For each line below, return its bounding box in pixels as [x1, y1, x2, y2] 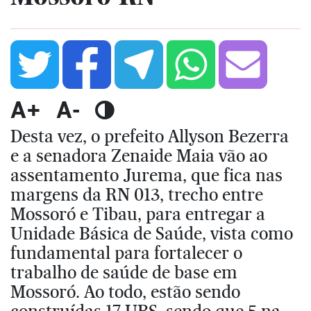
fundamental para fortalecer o [10, 242, 242, 263]
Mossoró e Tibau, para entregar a [10, 203, 265, 224]
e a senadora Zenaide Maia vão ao [10, 144, 267, 166]
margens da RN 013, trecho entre [10, 183, 263, 205]
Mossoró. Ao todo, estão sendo [10, 280, 240, 302]
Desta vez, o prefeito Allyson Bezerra [10, 125, 289, 146]
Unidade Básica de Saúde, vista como [10, 222, 293, 244]
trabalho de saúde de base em [10, 261, 237, 283]
